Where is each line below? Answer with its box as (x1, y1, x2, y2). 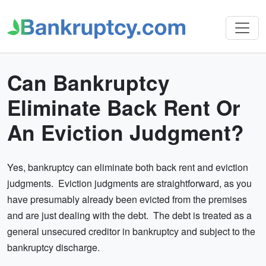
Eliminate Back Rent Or (7, 92, 240, 123)
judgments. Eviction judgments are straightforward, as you (7, 176, 252, 191)
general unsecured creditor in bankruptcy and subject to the (7, 224, 255, 239)
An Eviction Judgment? (7, 117, 244, 148)
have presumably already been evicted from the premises (7, 192, 247, 207)
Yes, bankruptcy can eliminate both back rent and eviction (7, 160, 248, 175)
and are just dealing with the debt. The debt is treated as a (7, 208, 252, 223)
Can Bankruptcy (7, 67, 170, 98)
